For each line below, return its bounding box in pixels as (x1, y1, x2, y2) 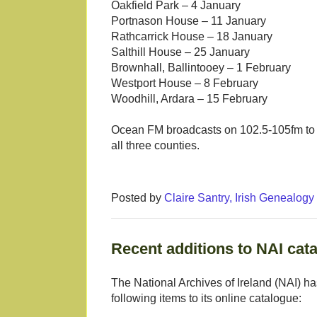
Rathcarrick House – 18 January (111, 30, 272, 43)
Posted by (111, 192, 164, 204)
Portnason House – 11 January (111, 15, 266, 28)
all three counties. (111, 139, 200, 152)
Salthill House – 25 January (111, 46, 250, 59)
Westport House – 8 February (111, 77, 258, 90)
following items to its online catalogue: (111, 292, 301, 305)
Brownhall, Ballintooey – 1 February (111, 62, 291, 74)
